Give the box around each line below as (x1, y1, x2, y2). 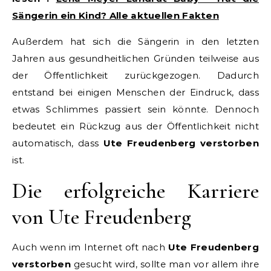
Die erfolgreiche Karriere (12, 177, 259, 204)
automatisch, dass (12, 137, 103, 149)
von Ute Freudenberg (12, 203, 191, 230)
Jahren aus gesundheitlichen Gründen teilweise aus (12, 52, 259, 64)
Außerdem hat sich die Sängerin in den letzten (12, 35, 259, 47)
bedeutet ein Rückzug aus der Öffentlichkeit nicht (12, 120, 259, 132)
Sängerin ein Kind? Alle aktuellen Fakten (12, 9, 219, 21)
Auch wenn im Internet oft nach (12, 241, 168, 253)
